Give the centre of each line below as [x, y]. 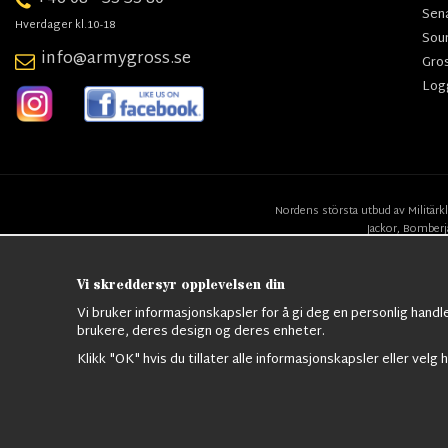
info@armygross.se [116, 60]
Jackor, [383, 228]
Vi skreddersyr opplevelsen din [181, 284]
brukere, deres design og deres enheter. [201, 331]
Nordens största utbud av [341, 210]
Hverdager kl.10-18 [65, 25]
